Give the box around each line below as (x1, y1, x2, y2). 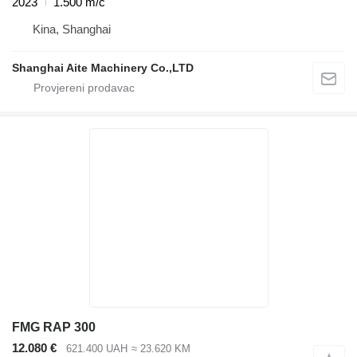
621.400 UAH (66, 342, 127, 355)
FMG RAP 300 (12, 320, 96, 334)
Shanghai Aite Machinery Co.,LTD (12, 61, 194, 74)
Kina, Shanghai (33, 22, 111, 36)
